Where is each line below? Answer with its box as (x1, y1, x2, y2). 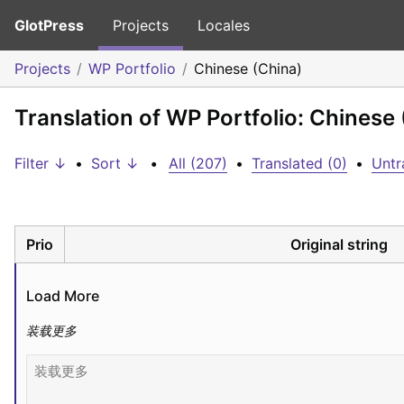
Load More (26, 286, 99, 305)
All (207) (169, 154, 227, 172)
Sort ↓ (91, 154, 139, 172)
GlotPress (14, 16, 84, 34)
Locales (197, 16, 250, 34)
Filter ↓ (14, 154, 67, 172)
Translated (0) (252, 154, 347, 172)
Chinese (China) (194, 60, 302, 78)
